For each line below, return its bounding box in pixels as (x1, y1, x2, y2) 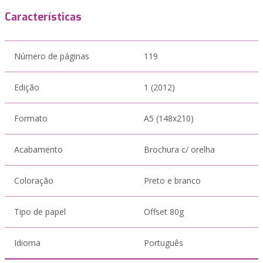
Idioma (14, 237, 41, 248)
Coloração (14, 175, 53, 186)
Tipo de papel (14, 206, 66, 217)
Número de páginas (14, 50, 89, 62)
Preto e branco (144, 175, 201, 186)
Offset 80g (144, 206, 184, 217)
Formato (14, 113, 48, 124)
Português (144, 237, 183, 248)
